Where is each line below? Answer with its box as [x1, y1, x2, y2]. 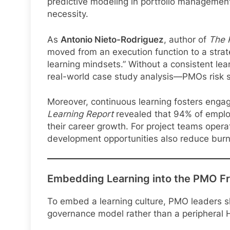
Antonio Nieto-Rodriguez [61, 34, 164, 45]
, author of [164, 34, 209, 45]
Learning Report [47, 109, 113, 120]
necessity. [47, 9, 88, 20]
